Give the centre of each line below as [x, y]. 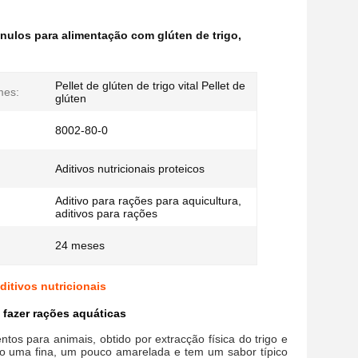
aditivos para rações [106, 213]
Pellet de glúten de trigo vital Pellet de [150, 86]
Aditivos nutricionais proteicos [130, 169]
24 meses [80, 245]
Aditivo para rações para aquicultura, [148, 201]
